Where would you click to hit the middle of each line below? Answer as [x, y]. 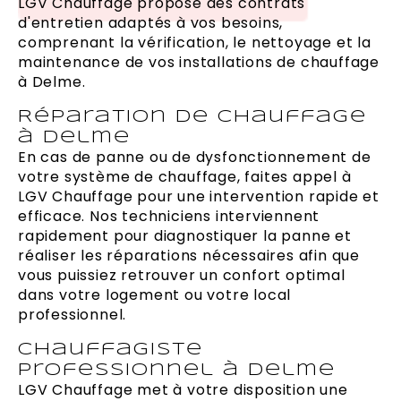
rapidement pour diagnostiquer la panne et [185, 236]
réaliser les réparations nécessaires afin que [189, 256]
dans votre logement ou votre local [155, 295]
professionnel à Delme [177, 371]
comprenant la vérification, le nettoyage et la [195, 43]
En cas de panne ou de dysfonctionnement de [195, 158]
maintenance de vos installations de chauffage [199, 63]
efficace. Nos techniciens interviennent [169, 217]
